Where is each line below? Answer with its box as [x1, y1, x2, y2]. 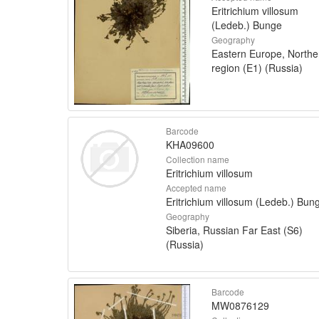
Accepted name [165, 181, 226, 194]
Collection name [165, 152, 229, 165]
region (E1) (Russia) [211, 60, 303, 75]
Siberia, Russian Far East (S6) [165, 222, 303, 237]
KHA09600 [165, 137, 214, 152]
